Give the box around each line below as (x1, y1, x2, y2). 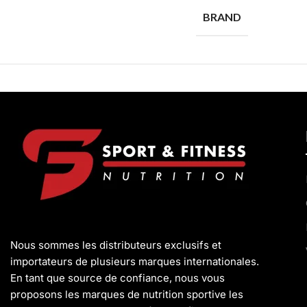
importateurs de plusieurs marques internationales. (10, 254, 259, 268)
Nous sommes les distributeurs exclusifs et (10, 238, 221, 251)
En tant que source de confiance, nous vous (10, 271, 225, 284)
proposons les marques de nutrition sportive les (10, 287, 243, 301)
